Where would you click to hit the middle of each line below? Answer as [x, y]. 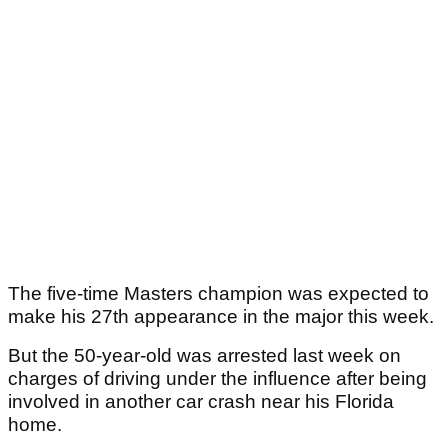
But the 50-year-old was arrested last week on [204, 356]
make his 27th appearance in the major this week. [223, 317]
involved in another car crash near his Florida [201, 402]
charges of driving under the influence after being [217, 379]
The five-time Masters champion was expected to [218, 294]
